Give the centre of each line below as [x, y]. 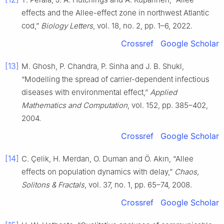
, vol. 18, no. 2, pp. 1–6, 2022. [143, 26]
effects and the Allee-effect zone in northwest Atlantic [115, 13]
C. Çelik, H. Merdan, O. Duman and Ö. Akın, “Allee [107, 159]
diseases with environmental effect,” [86, 92]
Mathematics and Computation [74, 105]
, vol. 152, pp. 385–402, [168, 105]
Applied [163, 92]
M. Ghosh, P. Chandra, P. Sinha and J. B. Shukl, [103, 66]
